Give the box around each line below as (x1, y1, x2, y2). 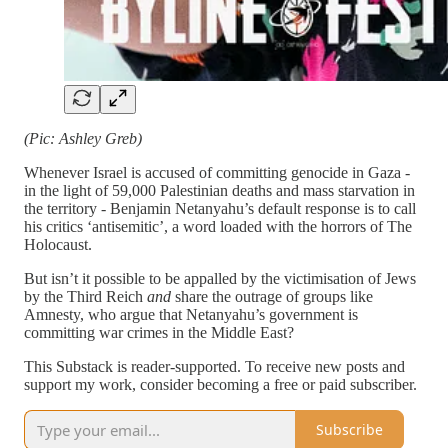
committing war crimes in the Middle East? (24, 323, 294, 341)
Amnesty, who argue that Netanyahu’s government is (24, 305, 358, 323)
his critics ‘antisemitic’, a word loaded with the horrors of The (24, 217, 412, 235)
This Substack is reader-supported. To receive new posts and (24, 357, 405, 375)
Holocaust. (24, 235, 92, 253)
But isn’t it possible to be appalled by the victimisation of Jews (24, 269, 416, 287)
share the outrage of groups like (175, 287, 373, 305)
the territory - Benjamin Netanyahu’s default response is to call (24, 199, 416, 217)
